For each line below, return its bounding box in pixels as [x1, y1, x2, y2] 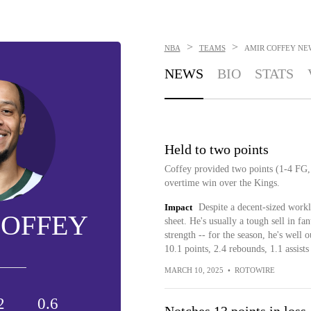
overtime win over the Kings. [164, 178, 280, 188]
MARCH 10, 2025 [164, 266, 224, 274]
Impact [164, 202, 192, 212]
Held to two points [164, 142, 269, 157]
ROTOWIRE [234, 266, 275, 274]
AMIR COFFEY [244, 44, 296, 52]
